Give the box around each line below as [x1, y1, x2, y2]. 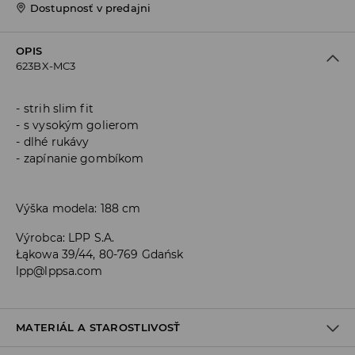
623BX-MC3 [16, 59, 76, 73]
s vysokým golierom [24, 118, 139, 133]
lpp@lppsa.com [16, 264, 103, 279]
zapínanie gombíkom [24, 151, 144, 166]
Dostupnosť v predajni [30, 2, 151, 15]
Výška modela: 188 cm [16, 201, 141, 216]
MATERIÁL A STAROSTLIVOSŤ [16, 321, 181, 334]
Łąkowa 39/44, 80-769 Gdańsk [16, 247, 184, 262]
